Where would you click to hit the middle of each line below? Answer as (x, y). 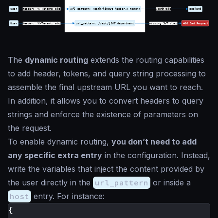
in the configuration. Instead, (156, 155)
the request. (30, 128)
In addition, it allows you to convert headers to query (106, 101)
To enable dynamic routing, (60, 142)
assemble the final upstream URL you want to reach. (105, 87)
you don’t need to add (154, 142)
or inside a (171, 183)
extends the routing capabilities (146, 60)
